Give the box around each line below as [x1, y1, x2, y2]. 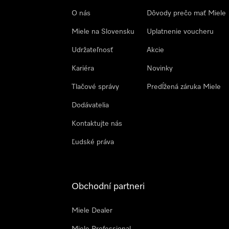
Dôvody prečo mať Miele [147, 10, 226, 17]
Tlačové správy [72, 83, 119, 90]
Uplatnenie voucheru [147, 28, 214, 35]
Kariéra [72, 65, 94, 72]
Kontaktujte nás [72, 120, 122, 127]
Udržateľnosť [72, 47, 113, 54]
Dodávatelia [72, 102, 109, 109]
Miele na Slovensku [72, 28, 134, 35]
